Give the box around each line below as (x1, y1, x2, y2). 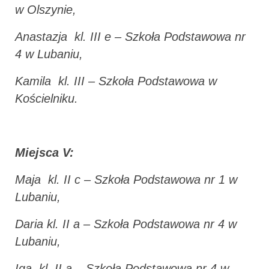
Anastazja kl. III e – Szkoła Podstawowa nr (15, 29, 246, 43)
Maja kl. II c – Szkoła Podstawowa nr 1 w (15, 172, 237, 186)
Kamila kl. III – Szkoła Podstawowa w (15, 74, 217, 88)
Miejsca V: (15, 145, 74, 159)
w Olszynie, (15, 2, 76, 16)
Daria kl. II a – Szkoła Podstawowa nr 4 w (15, 217, 237, 231)
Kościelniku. (15, 91, 78, 105)
